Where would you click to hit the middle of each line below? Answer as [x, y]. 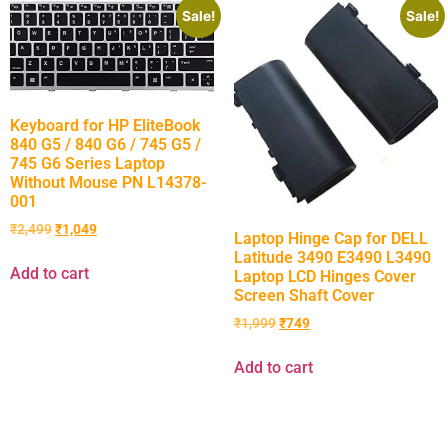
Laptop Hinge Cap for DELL [331, 238]
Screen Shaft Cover [304, 295]
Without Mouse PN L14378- [108, 182]
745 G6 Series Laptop [87, 163]
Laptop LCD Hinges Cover [325, 276]
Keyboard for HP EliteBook [105, 125]
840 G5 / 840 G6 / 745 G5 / [105, 144]
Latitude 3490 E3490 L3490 [332, 257]
